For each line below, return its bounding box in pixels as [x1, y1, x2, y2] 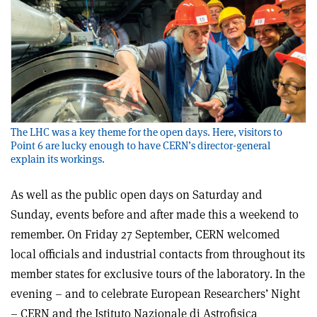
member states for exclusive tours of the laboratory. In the [11, 266, 305, 282]
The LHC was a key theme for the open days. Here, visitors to [11, 125, 282, 139]
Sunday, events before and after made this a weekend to [11, 207, 299, 223]
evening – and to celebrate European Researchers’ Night [11, 286, 300, 302]
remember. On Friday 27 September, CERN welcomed [11, 226, 280, 243]
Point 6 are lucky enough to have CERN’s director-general [11, 139, 270, 153]
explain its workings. [11, 152, 105, 166]
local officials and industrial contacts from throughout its [11, 246, 305, 263]
